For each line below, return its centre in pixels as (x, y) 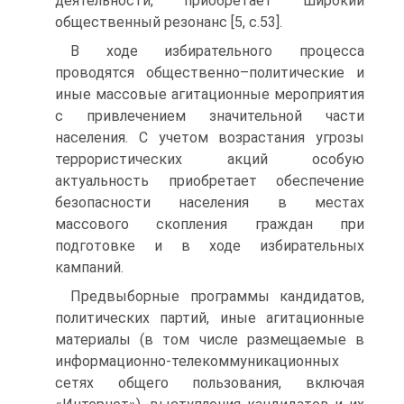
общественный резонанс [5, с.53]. (169, 22)
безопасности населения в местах (210, 202)
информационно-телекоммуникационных (197, 361)
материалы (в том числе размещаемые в (210, 340)
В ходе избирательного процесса (217, 51)
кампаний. (89, 267)
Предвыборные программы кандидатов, (217, 296)
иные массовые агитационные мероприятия (210, 94)
